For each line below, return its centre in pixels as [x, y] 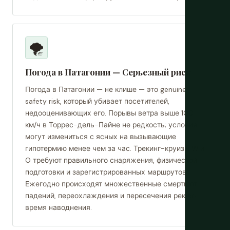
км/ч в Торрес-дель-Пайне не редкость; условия [111, 125]
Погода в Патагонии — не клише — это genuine [106, 89]
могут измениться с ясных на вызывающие [101, 137]
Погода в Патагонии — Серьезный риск [108, 72]
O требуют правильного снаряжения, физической [111, 160]
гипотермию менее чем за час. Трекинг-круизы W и [115, 148]
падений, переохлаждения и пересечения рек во [110, 196]
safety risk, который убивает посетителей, [97, 101]
